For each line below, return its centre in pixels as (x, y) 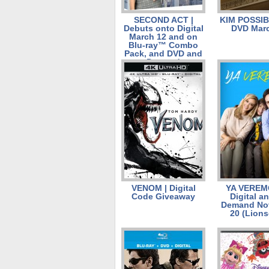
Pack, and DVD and (163, 53)
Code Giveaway (163, 196)
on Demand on (163, 62)
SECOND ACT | (163, 20)
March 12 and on (163, 37)
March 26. (163, 70)
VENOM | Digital (163, 188)
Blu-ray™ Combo (163, 45)
